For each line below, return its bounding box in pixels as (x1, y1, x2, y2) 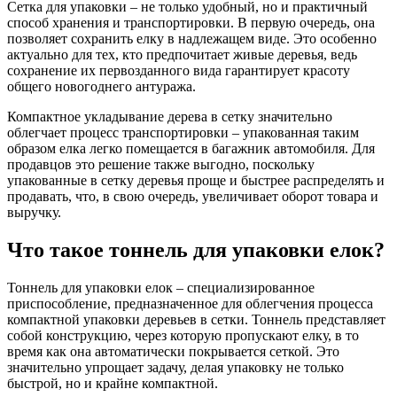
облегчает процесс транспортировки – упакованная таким (7, 124, 359, 140)
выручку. (7, 204, 61, 220)
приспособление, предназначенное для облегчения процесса (7, 295, 373, 311)
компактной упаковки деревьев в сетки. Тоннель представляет (7, 311, 385, 327)
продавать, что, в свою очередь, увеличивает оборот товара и (7, 188, 378, 204)
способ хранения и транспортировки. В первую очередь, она (7, 14, 375, 30)
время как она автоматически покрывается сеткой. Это (7, 343, 339, 359)
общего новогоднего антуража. (7, 78, 196, 94)
